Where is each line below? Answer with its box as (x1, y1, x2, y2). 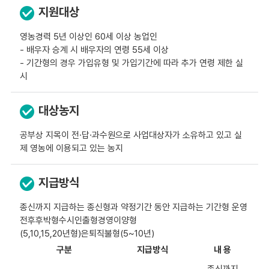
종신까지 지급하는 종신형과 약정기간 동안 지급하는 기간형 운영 (19, 202, 247, 213)
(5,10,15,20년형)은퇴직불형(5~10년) (19, 228, 154, 239)
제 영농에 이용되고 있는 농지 (19, 143, 123, 154)
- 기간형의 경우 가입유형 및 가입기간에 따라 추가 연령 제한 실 (19, 58, 243, 68)
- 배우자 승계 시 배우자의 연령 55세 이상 (19, 44, 169, 55)
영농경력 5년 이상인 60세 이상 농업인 (19, 31, 157, 42)
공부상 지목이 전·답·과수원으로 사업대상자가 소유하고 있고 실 (19, 130, 242, 141)
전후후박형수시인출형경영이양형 (19, 215, 137, 226)
